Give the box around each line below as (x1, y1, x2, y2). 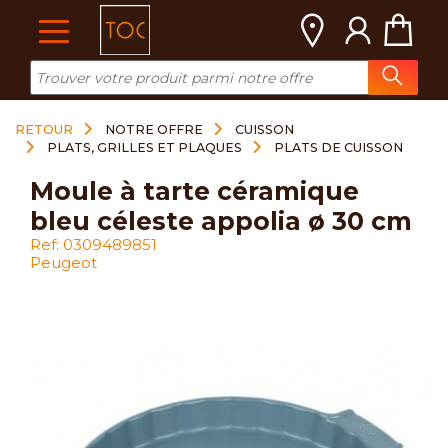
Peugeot (30, 253, 97, 272)
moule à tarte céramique (30, 176, 54, 206)
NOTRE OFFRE (105, 122, 203, 137)
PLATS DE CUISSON (274, 140, 403, 155)
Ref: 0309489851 (30, 235, 157, 254)
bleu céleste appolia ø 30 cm (30, 206, 412, 236)
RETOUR (15, 122, 73, 137)
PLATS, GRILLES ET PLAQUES (47, 140, 242, 155)
